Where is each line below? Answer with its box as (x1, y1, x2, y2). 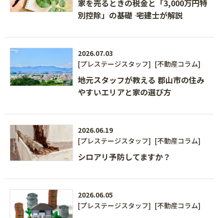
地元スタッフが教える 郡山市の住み (78, 74, 205, 86)
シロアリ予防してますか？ (78, 151, 171, 163)
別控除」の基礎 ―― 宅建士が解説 (78, 9, 183, 21)
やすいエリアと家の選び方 (78, 86, 172, 98)
